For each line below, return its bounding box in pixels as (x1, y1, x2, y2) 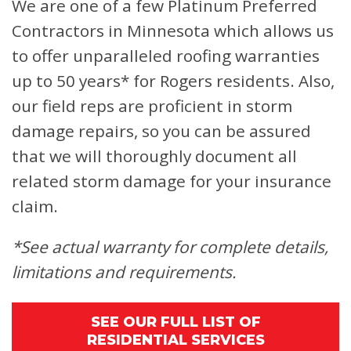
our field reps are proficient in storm (12, 95, 292, 117)
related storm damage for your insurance (12, 170, 331, 192)
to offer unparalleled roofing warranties (12, 45, 320, 67)
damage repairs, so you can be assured (12, 120, 311, 142)
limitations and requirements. (12, 261, 236, 283)
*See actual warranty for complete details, (12, 236, 328, 258)
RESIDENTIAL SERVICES (86, 331, 265, 349)
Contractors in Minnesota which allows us (12, 20, 334, 42)
